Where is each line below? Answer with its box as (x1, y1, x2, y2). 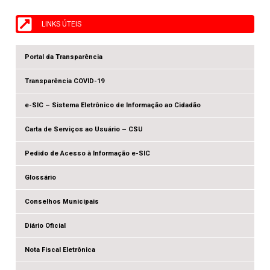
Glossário (25, 174, 57, 181)
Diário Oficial (25, 222, 66, 230)
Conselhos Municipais (25, 198, 99, 206)
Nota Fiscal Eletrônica (25, 246, 96, 254)
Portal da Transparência (25, 53, 103, 61)
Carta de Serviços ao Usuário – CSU (25, 125, 143, 133)
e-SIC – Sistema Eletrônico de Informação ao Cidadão (25, 101, 201, 109)
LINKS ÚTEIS (41, 19, 81, 28)
